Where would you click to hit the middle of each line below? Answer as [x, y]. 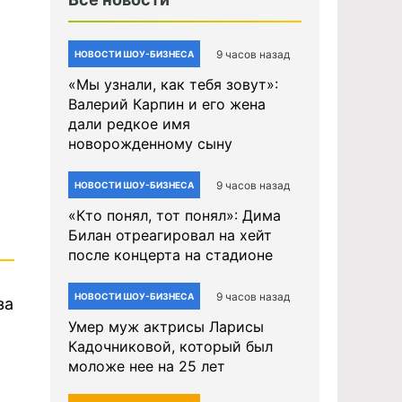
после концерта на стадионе [170, 255]
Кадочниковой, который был [170, 346]
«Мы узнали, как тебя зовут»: [173, 84]
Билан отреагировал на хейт [170, 235]
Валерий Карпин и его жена [167, 104]
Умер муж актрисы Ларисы [166, 327]
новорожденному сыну [150, 144]
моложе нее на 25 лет [147, 366]
